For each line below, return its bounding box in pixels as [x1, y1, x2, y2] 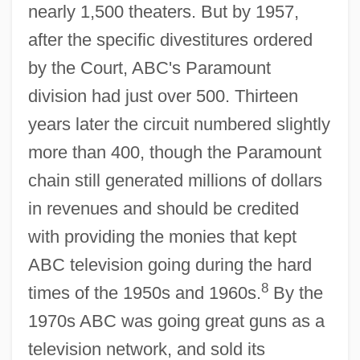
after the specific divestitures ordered [27, 29, 313, 50]
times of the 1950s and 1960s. [27, 282, 261, 303]
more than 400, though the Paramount [27, 141, 321, 162]
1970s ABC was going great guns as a [27, 310, 325, 331]
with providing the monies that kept [27, 226, 297, 247]
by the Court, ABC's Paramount [27, 57, 271, 78]
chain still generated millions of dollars [27, 170, 322, 190]
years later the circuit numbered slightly [27, 113, 330, 134]
